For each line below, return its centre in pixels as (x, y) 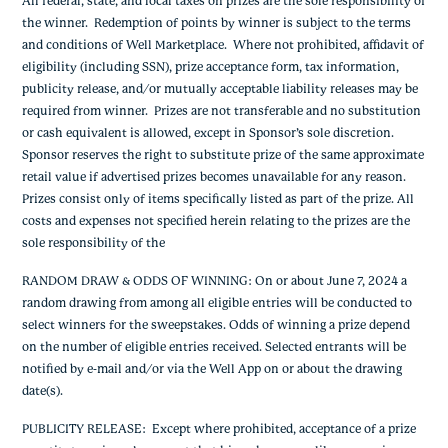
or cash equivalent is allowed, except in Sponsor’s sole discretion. (207, 133)
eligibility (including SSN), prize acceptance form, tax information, (210, 67)
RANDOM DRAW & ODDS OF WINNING (134, 281)
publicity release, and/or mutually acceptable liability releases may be (219, 89)
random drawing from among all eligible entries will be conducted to (216, 303)
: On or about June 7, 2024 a (327, 281)
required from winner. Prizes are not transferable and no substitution (221, 111)
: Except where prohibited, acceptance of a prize (278, 429)
